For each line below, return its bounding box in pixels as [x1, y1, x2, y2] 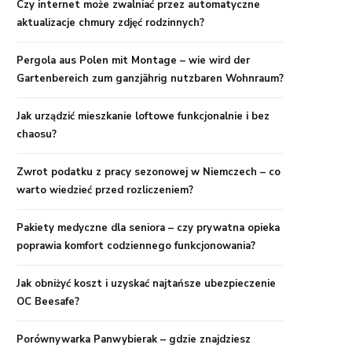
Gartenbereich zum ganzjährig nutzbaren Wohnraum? [16, 71, 284, 86]
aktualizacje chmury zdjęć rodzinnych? [16, 16, 204, 31]
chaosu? [16, 127, 57, 142]
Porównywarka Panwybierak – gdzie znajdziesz [16, 332, 251, 347]
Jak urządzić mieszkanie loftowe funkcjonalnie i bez [16, 109, 269, 124]
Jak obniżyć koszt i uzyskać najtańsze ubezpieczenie [16, 277, 276, 291]
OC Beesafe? [16, 295, 79, 310]
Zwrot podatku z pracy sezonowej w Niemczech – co [16, 165, 280, 180]
